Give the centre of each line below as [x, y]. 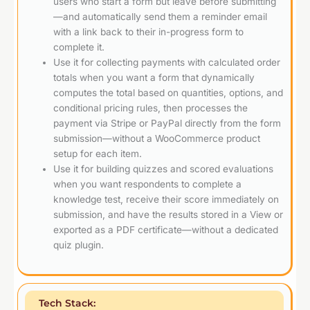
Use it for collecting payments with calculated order [167, 63]
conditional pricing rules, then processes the [151, 108]
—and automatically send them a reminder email [161, 17]
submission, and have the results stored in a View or [168, 215]
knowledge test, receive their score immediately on [166, 200]
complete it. [79, 47]
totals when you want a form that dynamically [154, 78]
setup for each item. [98, 154]
